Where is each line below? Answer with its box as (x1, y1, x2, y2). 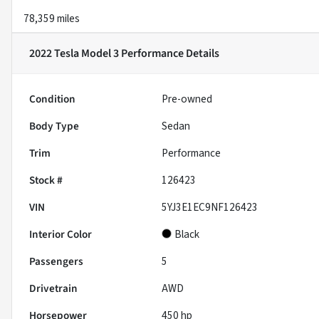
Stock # (29, 172, 63, 189)
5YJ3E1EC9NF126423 (162, 199, 258, 216)
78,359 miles (23, 11, 80, 27)
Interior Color (29, 226, 92, 243)
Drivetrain (29, 281, 78, 297)
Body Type (29, 118, 79, 135)
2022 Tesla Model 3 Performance (29, 46, 184, 62)
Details (184, 46, 219, 62)
